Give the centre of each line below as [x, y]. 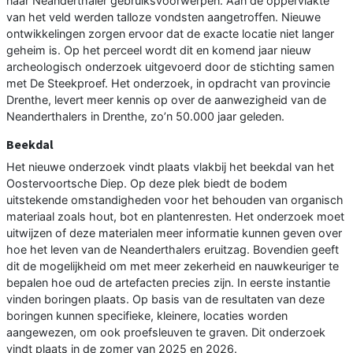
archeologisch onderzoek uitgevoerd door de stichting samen [170, 67]
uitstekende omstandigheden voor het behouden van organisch [175, 200]
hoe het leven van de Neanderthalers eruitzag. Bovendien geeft [173, 250]
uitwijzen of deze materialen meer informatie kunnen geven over [174, 233]
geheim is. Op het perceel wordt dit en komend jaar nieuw [159, 50]
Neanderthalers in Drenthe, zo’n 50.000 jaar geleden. [145, 117]
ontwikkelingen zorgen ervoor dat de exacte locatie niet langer [170, 34]
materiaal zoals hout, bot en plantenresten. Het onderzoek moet [175, 217]
